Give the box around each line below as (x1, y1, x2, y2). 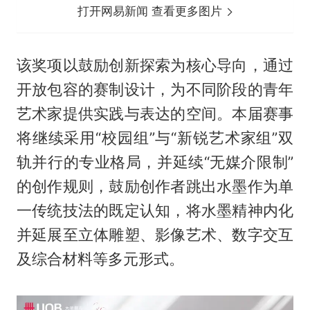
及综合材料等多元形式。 (16, 250, 184, 268)
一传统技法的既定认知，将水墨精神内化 (16, 201, 294, 220)
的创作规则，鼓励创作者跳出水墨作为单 (16, 177, 294, 196)
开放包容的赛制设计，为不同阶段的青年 (16, 80, 294, 99)
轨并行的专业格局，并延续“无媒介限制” (16, 153, 294, 172)
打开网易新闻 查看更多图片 (77, 4, 226, 19)
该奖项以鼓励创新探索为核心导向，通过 (16, 56, 294, 75)
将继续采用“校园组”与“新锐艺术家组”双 (16, 129, 294, 147)
